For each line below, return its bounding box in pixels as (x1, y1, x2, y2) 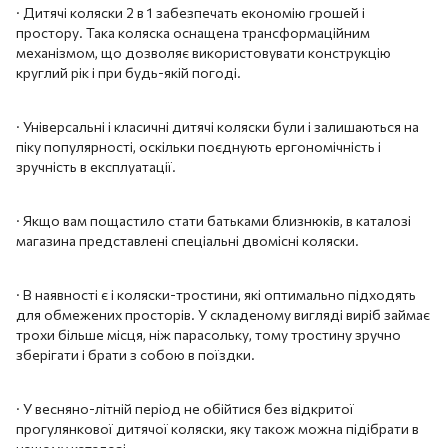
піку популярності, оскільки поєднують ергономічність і (16, 137, 381, 155)
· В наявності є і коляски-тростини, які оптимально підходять (16, 285, 416, 303)
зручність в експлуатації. (16, 157, 176, 175)
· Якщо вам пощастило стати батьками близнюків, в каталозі (16, 211, 411, 229)
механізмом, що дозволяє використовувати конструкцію (16, 43, 391, 61)
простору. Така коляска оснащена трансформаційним (16, 23, 370, 41)
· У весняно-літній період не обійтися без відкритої (16, 399, 354, 417)
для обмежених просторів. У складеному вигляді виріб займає (16, 305, 430, 323)
